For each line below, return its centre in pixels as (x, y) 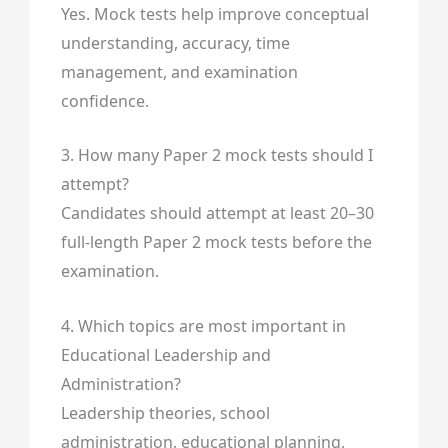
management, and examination (179, 71)
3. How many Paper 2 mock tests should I (216, 155)
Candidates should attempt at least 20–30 (217, 213)
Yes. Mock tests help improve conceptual (214, 13)
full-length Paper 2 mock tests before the (216, 242)
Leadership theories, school (165, 412)
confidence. (104, 100)
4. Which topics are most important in (203, 325)
